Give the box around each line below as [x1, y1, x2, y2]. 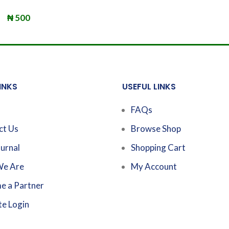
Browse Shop [131, 123, 181, 134]
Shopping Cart [131, 142, 186, 153]
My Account [131, 161, 177, 172]
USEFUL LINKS [122, 80, 176, 93]
